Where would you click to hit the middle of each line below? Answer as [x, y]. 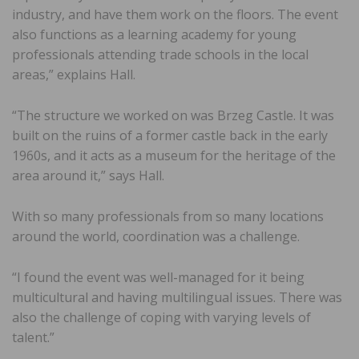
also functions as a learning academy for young [154, 34]
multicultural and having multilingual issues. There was [177, 297]
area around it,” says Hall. [88, 175]
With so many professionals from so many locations [168, 216]
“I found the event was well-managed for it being [158, 277]
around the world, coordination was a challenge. [156, 236]
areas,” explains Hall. [74, 74]
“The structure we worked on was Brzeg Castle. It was [173, 115]
